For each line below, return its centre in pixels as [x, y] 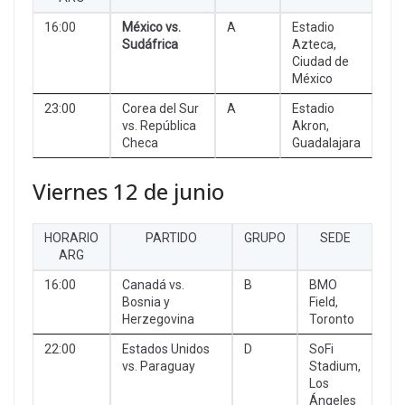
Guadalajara [326, 142]
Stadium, [335, 366]
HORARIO [71, 237]
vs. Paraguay [159, 366]
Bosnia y [146, 301]
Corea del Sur [160, 108]
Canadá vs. [153, 284]
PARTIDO [171, 237]
